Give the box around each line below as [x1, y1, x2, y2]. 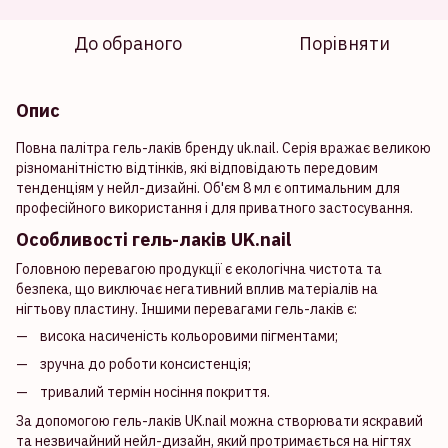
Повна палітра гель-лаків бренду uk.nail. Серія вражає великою [16, 139, 431, 157]
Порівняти [298, 32, 390, 55]
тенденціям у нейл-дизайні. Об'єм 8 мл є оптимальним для [16, 179, 400, 197]
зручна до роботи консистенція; [40, 354, 251, 373]
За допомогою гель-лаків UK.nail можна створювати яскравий [16, 411, 423, 430]
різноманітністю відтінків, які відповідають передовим [16, 159, 378, 177]
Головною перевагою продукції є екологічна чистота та [16, 259, 382, 278]
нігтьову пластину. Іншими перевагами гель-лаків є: [16, 299, 357, 318]
